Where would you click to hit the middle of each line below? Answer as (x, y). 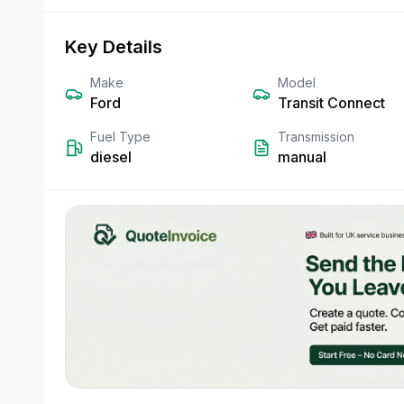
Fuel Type (120, 137)
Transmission (316, 137)
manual (302, 157)
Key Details (114, 47)
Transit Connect (331, 103)
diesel (111, 157)
